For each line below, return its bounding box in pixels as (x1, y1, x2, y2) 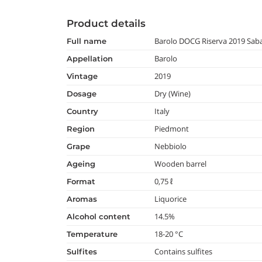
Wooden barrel (154, 158, 207, 169)
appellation (73, 54, 113, 63)
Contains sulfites (154, 246, 213, 257)
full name (71, 36, 106, 46)
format (71, 177, 95, 186)
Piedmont (154, 123, 189, 134)
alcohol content (73, 212, 130, 221)
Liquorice (154, 194, 187, 204)
